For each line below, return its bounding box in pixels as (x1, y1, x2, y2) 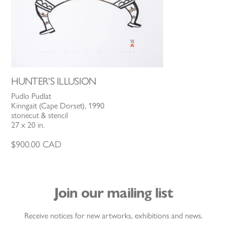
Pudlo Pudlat (11, 91, 52, 101)
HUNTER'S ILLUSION (11, 74, 96, 87)
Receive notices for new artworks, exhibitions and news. (24, 211, 203, 221)
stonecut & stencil (11, 110, 68, 120)
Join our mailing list (54, 184, 173, 202)
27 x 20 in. (11, 120, 45, 130)
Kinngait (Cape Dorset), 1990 (11, 100, 105, 110)
